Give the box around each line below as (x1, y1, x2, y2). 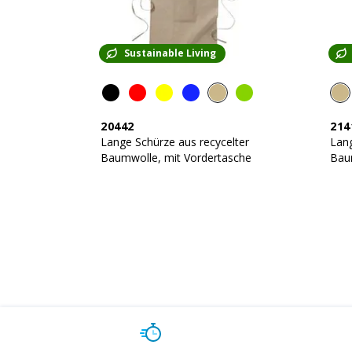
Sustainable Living (124, 46, 216, 60)
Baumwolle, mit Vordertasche (101, 150, 251, 165)
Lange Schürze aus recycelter (101, 134, 249, 149)
